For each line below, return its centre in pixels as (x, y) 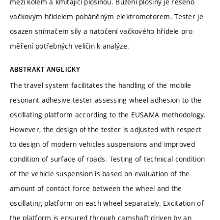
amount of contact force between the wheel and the (96, 188)
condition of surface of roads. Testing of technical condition (108, 159)
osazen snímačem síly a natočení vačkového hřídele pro (101, 31)
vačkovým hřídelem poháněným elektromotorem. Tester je (107, 16)
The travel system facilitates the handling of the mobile (101, 85)
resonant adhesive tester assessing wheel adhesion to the (106, 100)
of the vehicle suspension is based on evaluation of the (100, 173)
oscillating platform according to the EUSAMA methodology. (108, 114)
